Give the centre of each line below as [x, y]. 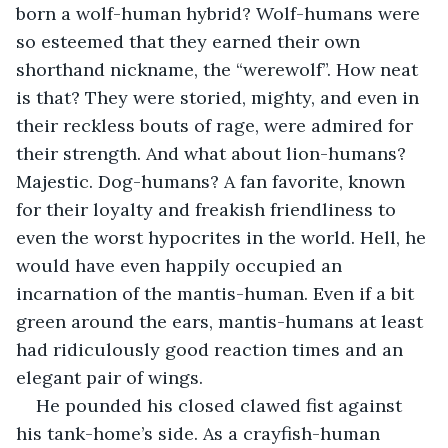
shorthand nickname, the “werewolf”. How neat [219, 69]
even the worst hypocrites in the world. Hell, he [223, 237]
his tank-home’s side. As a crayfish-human [200, 433]
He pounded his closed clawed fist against [221, 405]
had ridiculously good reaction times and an [212, 349]
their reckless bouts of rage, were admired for [217, 125]
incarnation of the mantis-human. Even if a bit [217, 293]
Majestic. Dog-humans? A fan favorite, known [213, 181]
